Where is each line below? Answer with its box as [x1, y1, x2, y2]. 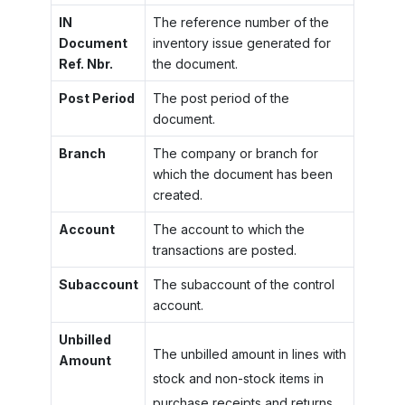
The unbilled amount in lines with [152, 346, 346, 362]
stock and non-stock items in [152, 371, 324, 386]
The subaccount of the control [152, 277, 334, 292]
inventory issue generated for [152, 35, 331, 51]
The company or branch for [152, 146, 318, 161]
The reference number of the [152, 14, 329, 30]
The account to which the [152, 221, 305, 237]
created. [152, 187, 202, 202]
